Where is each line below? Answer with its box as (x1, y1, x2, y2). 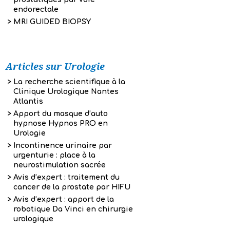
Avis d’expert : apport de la (13, 196, 114, 203)
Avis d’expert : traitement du (13, 174, 120, 181)
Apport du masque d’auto (13, 110, 108, 118)
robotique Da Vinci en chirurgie (13, 205, 133, 213)
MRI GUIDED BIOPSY (13, 18, 91, 26)
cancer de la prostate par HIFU (13, 183, 130, 191)
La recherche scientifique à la (13, 78, 125, 86)
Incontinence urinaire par (13, 142, 112, 149)
